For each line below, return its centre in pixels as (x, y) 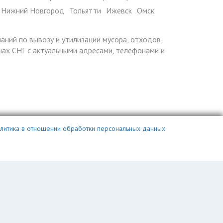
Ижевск (119, 10)
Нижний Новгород (33, 10)
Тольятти (85, 10)
